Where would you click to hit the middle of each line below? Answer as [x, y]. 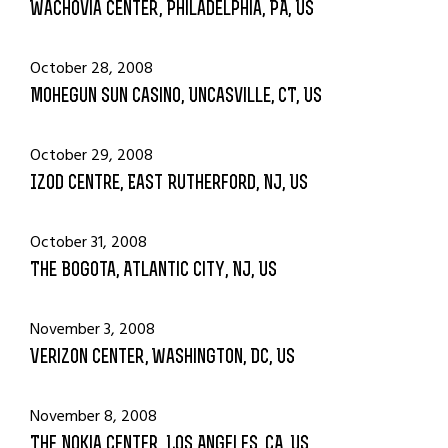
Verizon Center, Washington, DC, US [162, 358]
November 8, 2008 [93, 416]
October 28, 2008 [91, 68]
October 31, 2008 [88, 242]
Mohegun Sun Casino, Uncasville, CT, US [176, 97]
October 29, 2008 [91, 155]
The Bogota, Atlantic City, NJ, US [153, 271]
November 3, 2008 [92, 329]
